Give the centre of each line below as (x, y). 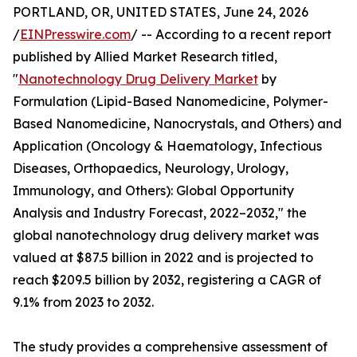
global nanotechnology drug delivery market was (166, 235)
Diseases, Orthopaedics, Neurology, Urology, (151, 169)
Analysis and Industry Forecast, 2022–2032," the (160, 213)
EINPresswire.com (75, 35)
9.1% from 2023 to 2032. (83, 302)
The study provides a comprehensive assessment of (170, 347)
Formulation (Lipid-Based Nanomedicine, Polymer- (171, 102)
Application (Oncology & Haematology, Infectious (167, 146)
